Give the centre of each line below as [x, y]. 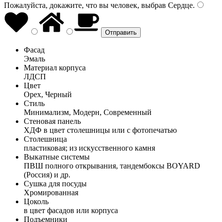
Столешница [45, 139]
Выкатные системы [57, 157]
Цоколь [36, 201]
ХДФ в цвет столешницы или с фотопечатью [100, 130]
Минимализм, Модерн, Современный [88, 112]
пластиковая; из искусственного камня [89, 148]
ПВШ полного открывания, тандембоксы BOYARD [112, 166]
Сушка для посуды [55, 183]
